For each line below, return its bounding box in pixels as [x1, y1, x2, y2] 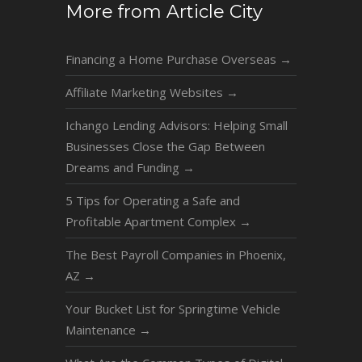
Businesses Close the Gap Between [65, 138, 265, 155]
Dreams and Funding [65, 159, 183, 176]
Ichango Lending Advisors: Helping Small [65, 117, 288, 134]
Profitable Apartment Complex [65, 213, 239, 230]
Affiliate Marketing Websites [65, 84, 226, 101]
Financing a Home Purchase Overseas [65, 51, 280, 68]
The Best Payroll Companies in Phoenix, [65, 246, 286, 263]
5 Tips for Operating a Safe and [65, 192, 240, 209]
